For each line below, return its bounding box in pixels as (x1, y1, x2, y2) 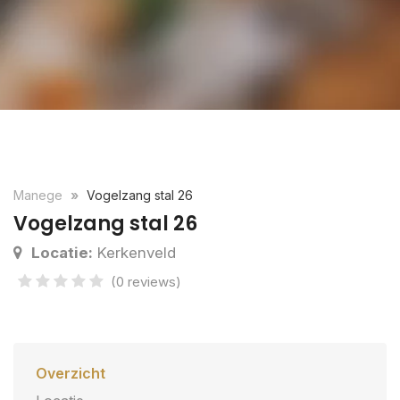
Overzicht (36, 364, 105, 382)
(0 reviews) (111, 273, 181, 290)
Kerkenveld (93, 244, 176, 262)
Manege (13, 187, 66, 203)
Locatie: (31, 244, 93, 262)
